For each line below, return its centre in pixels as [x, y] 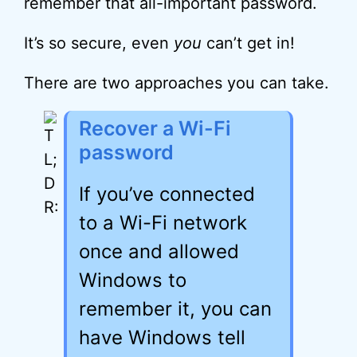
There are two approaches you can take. [177, 83]
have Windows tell [162, 337]
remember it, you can [175, 309]
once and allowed [159, 251]
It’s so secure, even [99, 43]
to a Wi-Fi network [163, 223]
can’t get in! [248, 43]
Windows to [133, 280]
